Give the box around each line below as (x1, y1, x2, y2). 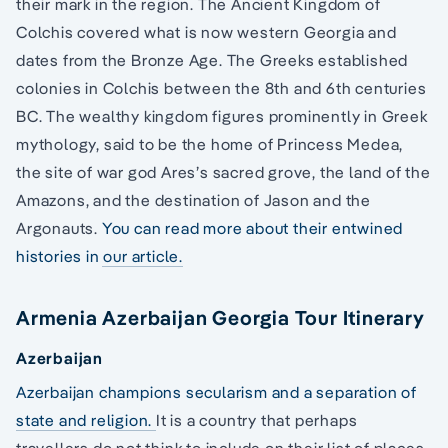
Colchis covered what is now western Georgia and (16, 22, 397, 43)
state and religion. (16, 410, 157, 431)
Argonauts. (16, 218, 102, 239)
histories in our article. (16, 246, 184, 267)
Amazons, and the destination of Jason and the (16, 190, 371, 211)
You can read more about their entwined (101, 218, 404, 239)
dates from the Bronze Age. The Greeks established (16, 50, 409, 71)
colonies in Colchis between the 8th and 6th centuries (16, 78, 427, 99)
